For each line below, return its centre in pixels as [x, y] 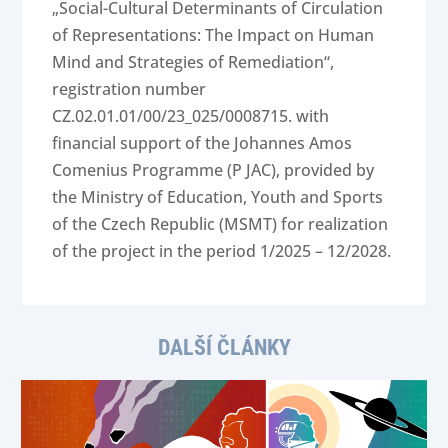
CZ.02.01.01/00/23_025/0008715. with [191, 115]
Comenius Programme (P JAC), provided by [213, 169]
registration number [129, 88]
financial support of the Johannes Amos [202, 142]
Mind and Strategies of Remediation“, [193, 61]
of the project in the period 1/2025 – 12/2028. [222, 250]
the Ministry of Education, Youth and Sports [218, 196]
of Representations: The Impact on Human [213, 34]
